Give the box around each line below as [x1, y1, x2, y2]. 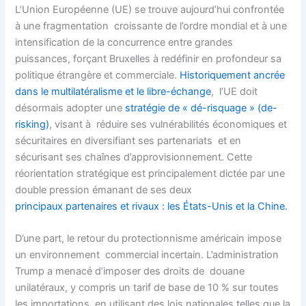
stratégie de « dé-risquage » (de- [125, 101, 278, 114]
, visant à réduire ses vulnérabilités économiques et [49, 117, 288, 130]
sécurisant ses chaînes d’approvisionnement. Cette [15, 150, 253, 163]
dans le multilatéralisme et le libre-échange [15, 85, 212, 98]
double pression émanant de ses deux [15, 183, 193, 196]
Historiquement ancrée [180, 68, 286, 81]
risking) [15, 117, 50, 130]
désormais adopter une [15, 101, 126, 114]
